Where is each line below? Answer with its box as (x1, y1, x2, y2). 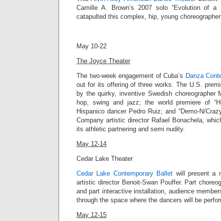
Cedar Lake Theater (76, 155, 133, 162)
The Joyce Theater (76, 57, 130, 65)
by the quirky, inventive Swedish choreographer (76, 90, 219, 97)
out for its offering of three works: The (76, 81, 187, 88)
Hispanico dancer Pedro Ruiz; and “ (76, 108, 181, 115)
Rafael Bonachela (151, 116, 202, 124)
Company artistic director (76, 116, 151, 124)
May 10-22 (76, 42, 107, 50)
